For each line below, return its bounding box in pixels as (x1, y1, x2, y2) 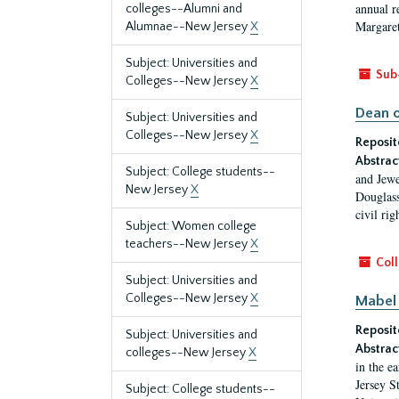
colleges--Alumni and (126, 2, 242, 16)
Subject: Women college (126, 219, 256, 233)
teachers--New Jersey (126, 237, 250, 251)
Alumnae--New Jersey (126, 20, 250, 34)
